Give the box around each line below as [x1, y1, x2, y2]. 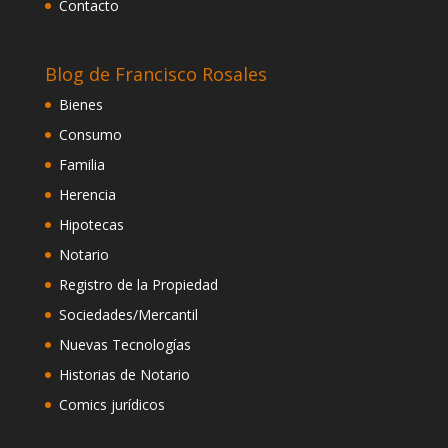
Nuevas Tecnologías [58, 334, 191, 354]
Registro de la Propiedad [58, 274, 218, 294]
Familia [58, 154, 105, 174]
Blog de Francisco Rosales [44, 61, 267, 86]
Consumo [58, 124, 122, 144]
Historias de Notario [58, 364, 190, 384]
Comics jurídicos [58, 394, 165, 414]
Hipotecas [58, 214, 124, 234]
